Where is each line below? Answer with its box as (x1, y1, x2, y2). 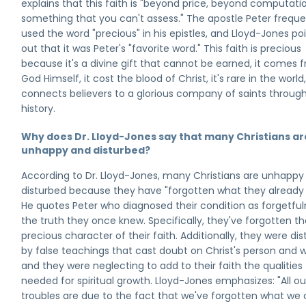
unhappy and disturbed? (21, 143, 151, 157)
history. (21, 102, 56, 115)
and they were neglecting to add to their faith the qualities (21, 259, 303, 273)
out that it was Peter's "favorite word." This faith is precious (21, 42, 302, 55)
